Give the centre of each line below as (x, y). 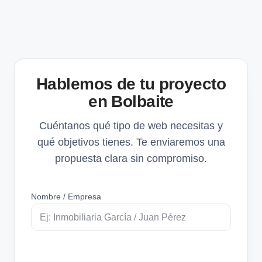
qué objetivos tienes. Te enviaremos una (131, 142)
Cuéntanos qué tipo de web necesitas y (131, 125)
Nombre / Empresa (66, 196)
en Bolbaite (131, 101)
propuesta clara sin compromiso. (131, 158)
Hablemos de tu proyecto (131, 84)
